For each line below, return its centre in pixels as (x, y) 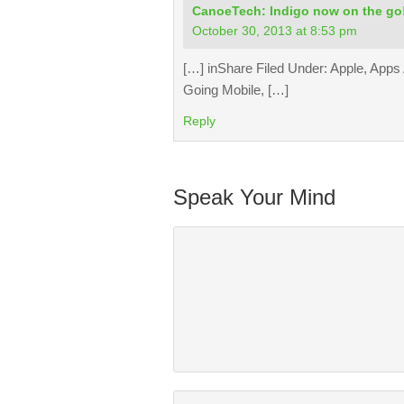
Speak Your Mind (254, 197)
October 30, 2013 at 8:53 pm (275, 31)
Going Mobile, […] (236, 90)
